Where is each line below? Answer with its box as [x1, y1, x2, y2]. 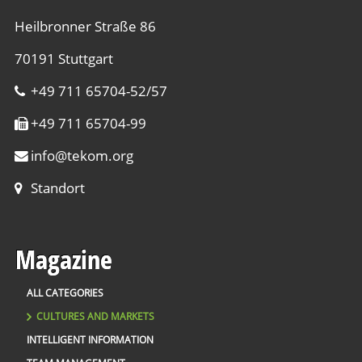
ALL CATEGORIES [26, 285, 103, 300]
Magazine [14, 240, 112, 276]
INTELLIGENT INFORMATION [26, 332, 154, 347]
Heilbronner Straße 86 [14, 17, 156, 36]
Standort [30, 179, 85, 198]
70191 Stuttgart [14, 49, 113, 69]
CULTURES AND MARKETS [36, 309, 154, 323]
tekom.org [66, 146, 133, 166]
